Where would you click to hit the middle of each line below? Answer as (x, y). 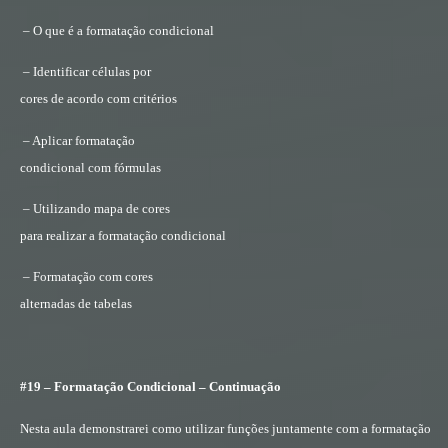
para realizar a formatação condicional (123, 236)
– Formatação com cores (88, 277)
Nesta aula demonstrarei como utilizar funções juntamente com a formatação (225, 428)
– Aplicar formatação (79, 140)
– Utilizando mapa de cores (96, 209)
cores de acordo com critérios (98, 99)
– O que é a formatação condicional (118, 30)
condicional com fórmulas (90, 167)
